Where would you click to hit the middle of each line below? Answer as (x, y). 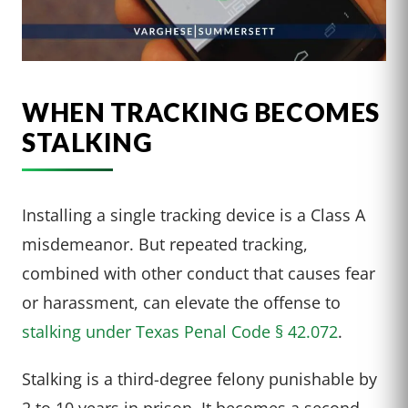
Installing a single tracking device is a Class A (194, 215)
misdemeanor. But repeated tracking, (165, 244)
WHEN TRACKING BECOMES (201, 112)
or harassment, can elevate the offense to (181, 302)
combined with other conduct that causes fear (199, 273)
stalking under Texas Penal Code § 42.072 (180, 331)
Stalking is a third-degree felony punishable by (199, 379)
